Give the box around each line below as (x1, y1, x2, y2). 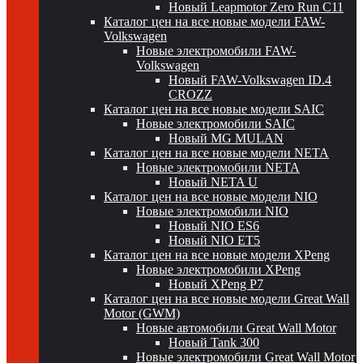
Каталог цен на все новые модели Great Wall (104, 292, 349, 305)
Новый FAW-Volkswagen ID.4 (169, 73, 331, 87)
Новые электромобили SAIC (136, 117, 295, 130)
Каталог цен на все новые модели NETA (104, 146, 329, 160)
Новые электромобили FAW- (136, 44, 296, 58)
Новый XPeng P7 (169, 277, 263, 291)
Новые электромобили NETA (136, 160, 300, 174)
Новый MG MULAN (169, 131, 284, 145)
